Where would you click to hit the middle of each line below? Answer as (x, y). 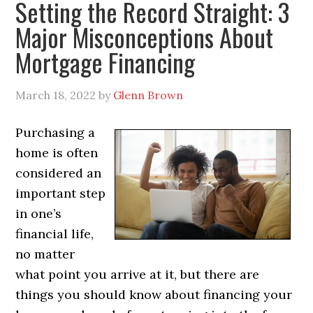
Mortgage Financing (105, 61)
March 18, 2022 (56, 95)
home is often (57, 152)
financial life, (55, 233)
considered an (59, 173)
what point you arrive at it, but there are (138, 274)
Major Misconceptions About (145, 36)
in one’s (39, 213)
